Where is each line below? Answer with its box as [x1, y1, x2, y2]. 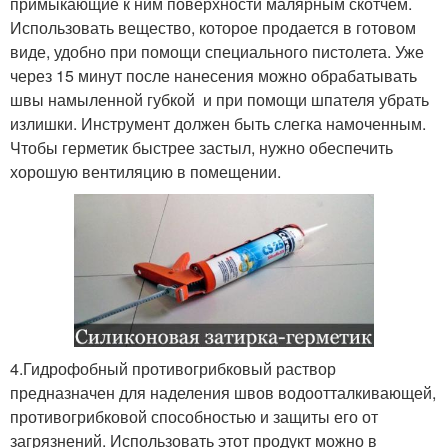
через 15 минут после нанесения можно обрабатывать [10, 64, 417, 88]
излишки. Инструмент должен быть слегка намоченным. [10, 112, 426, 136]
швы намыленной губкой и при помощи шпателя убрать [10, 88, 429, 112]
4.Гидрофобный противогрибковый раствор [10, 357, 336, 381]
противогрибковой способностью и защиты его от [10, 405, 378, 429]
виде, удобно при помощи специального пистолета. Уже [10, 40, 424, 64]
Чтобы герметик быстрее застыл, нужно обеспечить [10, 136, 393, 160]
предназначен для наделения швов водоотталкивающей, [10, 381, 436, 405]
